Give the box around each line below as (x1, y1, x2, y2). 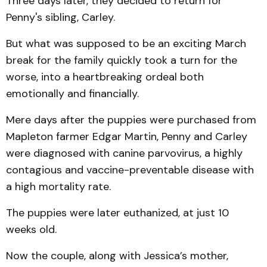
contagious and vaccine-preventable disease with (6, 163, 254, 177)
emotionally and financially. (6, 86, 139, 101)
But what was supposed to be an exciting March (6, 36, 246, 51)
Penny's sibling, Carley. (6, 10, 115, 24)
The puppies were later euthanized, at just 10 (6, 206, 229, 220)
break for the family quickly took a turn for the (6, 53, 237, 67)
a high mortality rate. (6, 179, 111, 194)
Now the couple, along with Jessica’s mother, (6, 249, 228, 263)
